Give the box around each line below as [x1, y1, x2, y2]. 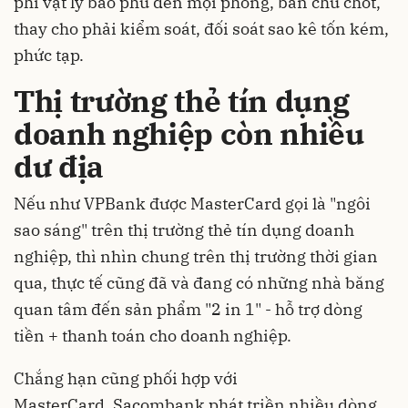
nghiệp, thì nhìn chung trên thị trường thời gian [14, 246, 378, 267]
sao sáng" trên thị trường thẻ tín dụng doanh [14, 219, 354, 240]
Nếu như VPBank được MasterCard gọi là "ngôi [14, 193, 371, 214]
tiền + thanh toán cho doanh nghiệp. [14, 325, 291, 346]
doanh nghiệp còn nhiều [14, 113, 364, 153]
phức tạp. [14, 44, 87, 66]
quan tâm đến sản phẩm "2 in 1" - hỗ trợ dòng [14, 299, 362, 320]
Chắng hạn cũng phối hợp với [14, 368, 238, 389]
